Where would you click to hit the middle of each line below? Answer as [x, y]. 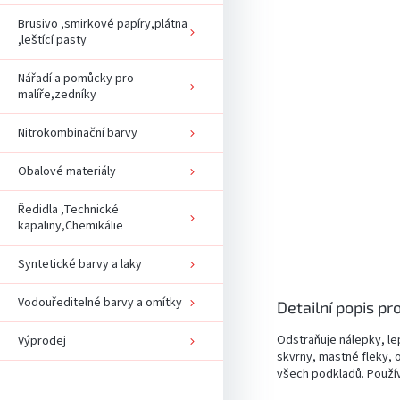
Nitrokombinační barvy [78, 133]
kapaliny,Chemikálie [71, 225]
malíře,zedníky [57, 94]
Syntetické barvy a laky [80, 264]
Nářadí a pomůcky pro [76, 78]
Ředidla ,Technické [68, 209]
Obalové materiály [67, 171]
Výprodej [42, 341]
